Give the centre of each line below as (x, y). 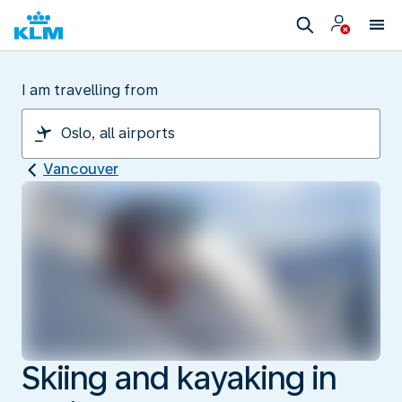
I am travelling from (90, 90)
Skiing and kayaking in (179, 378)
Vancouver (81, 169)
